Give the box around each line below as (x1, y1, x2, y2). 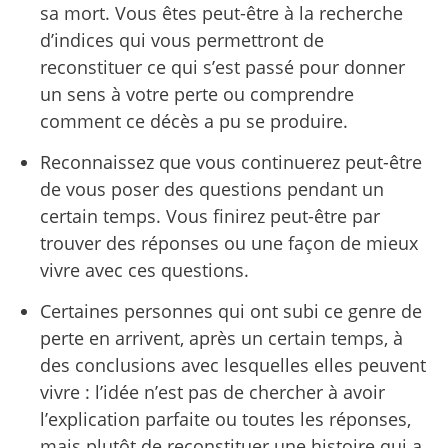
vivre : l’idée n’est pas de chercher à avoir (40, 380, 385, 404)
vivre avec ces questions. (40, 258, 249, 282)
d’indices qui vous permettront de (40, 28, 324, 52)
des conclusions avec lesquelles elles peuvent (40, 353, 426, 377)
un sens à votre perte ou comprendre (40, 82, 354, 106)
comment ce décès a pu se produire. (40, 109, 348, 133)
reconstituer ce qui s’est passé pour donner (40, 55, 405, 79)
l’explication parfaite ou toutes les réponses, (40, 407, 411, 431)
